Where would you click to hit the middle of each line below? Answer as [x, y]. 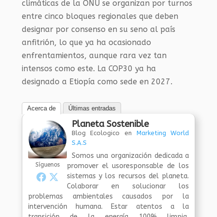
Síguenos [47, 165]
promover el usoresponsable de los [128, 166]
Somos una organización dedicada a [130, 156]
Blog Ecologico [96, 133]
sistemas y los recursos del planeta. [128, 176]
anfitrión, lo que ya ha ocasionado [86, 42]
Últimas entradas [92, 108]
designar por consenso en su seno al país [98, 29]
